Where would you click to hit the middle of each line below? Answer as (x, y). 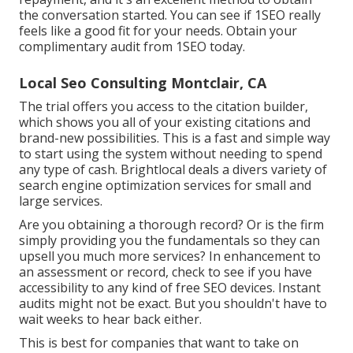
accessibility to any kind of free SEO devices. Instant (170, 287)
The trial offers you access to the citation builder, (163, 106)
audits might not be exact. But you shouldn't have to (173, 303)
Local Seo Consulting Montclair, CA (143, 82)
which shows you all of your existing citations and (165, 122)
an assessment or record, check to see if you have (165, 271)
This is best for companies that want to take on (159, 342)
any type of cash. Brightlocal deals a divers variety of (173, 169)
